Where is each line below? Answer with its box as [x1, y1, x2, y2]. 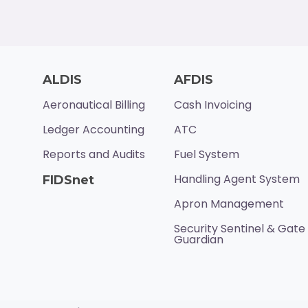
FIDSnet [42, 173, 94, 188]
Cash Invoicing [173, 97, 252, 113]
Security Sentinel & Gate [173, 221, 305, 237]
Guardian [173, 232, 223, 248]
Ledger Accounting [42, 122, 144, 138]
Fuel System [173, 146, 239, 163]
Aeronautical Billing [42, 97, 145, 113]
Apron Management [173, 196, 284, 212]
